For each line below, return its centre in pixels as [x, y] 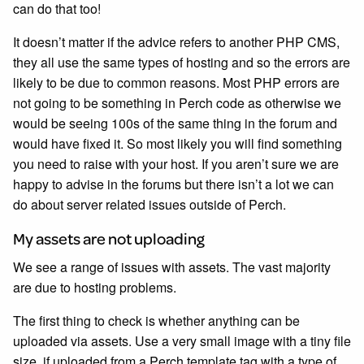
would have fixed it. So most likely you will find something [178, 143]
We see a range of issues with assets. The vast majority [172, 267]
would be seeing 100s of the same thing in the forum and [175, 123]
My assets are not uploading [109, 238]
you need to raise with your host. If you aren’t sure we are [176, 164]
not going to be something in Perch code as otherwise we [177, 103]
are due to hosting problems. [95, 287]
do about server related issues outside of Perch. [149, 204]
